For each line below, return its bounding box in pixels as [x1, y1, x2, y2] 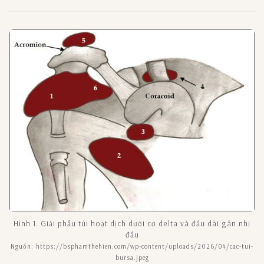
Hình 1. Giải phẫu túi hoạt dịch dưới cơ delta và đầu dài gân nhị [14, 218, 250, 228]
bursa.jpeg [115, 253, 149, 262]
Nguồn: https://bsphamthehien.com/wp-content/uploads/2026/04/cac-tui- [11, 242, 253, 250]
